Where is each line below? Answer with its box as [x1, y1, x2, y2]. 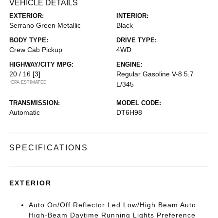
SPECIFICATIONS [9, 144, 89, 152]
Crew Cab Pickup [9, 46, 63, 54]
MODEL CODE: [116, 99, 161, 107]
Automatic [9, 109, 40, 116]
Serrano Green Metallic [9, 21, 81, 29]
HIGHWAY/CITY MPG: [9, 61, 74, 68]
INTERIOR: [116, 12, 148, 19]
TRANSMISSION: [9, 99, 60, 107]
